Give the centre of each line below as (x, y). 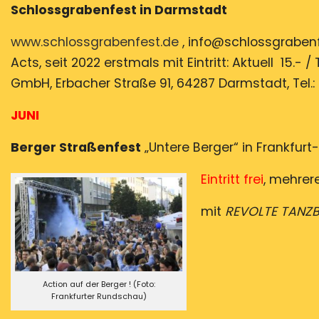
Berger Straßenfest (76, 148)
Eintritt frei (232, 180)
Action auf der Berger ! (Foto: (99, 284)
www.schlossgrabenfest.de (95, 42)
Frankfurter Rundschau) (99, 297)
